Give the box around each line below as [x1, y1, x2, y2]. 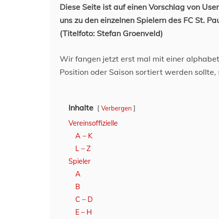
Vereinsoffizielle [68, 119, 118, 128]
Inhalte [68, 103, 93, 112]
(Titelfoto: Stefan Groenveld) [60, 28, 163, 38]
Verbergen [101, 104, 131, 112]
